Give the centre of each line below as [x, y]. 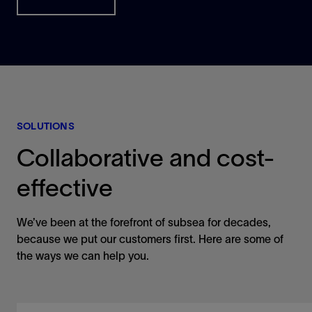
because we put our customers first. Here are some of [150, 239]
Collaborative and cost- [146, 158]
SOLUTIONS [46, 126]
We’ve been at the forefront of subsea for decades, [144, 223]
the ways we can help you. [83, 256]
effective [65, 188]
